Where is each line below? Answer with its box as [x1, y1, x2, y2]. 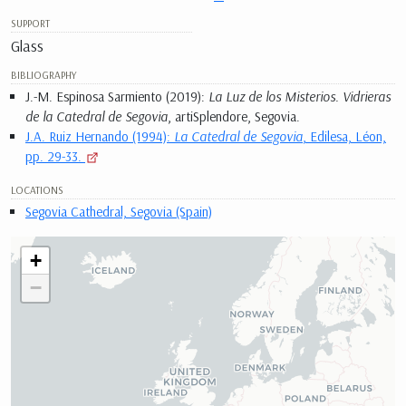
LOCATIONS [11, 183, 63, 198]
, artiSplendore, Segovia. [168, 107, 300, 125]
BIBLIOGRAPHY [11, 67, 76, 82]
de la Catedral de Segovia [25, 107, 168, 125]
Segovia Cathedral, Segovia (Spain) [25, 203, 212, 221]
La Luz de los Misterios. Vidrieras [208, 87, 391, 105]
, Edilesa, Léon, [303, 127, 386, 145]
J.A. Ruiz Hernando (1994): [25, 127, 174, 145]
